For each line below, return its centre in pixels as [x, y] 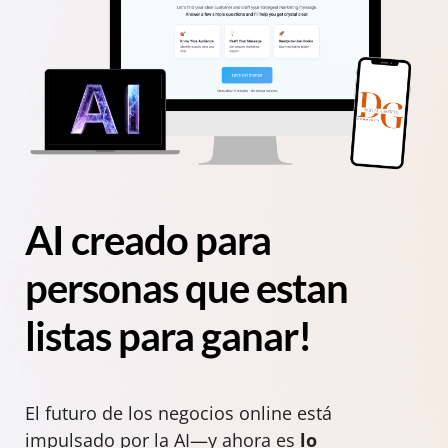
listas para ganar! [168, 336]
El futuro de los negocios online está [178, 413]
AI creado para [148, 240]
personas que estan [186, 288]
